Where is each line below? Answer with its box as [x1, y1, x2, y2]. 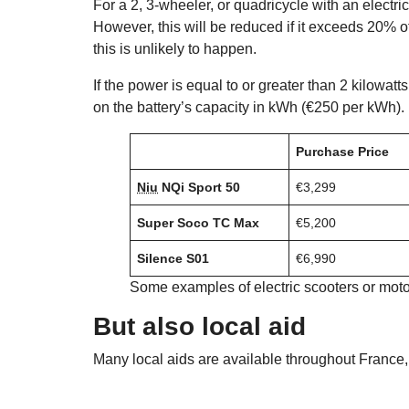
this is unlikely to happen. [93, 40, 257, 57]
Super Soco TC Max [137, 215, 259, 230]
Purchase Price [296, 143, 389, 159]
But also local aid [93, 311, 306, 341]
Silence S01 [137, 250, 209, 266]
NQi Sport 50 [158, 179, 240, 194]
